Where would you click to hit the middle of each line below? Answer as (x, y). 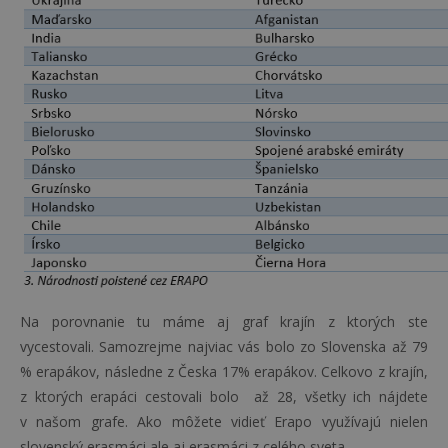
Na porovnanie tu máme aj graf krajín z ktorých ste (224, 321)
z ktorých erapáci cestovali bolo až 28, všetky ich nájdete (224, 396)
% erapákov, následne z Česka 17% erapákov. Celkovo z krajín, (224, 371)
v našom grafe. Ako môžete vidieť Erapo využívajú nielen (224, 421)
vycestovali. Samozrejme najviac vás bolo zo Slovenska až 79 (224, 346)
